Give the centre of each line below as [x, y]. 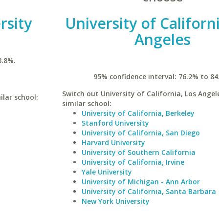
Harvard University [113, 142]
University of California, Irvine [133, 162]
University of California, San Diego [141, 133]
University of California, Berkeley [138, 113]
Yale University [107, 172]
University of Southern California [138, 152]
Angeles [163, 39]
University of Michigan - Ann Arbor [141, 182]
